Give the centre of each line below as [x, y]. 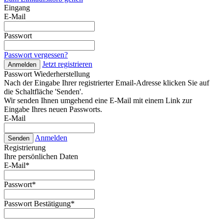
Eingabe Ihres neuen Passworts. [53, 110]
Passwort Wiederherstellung [47, 74]
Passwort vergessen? [36, 55]
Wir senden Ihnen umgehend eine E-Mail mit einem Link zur [98, 101]
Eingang [17, 8]
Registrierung [25, 148]
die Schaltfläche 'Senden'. [43, 92]
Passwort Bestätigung [37, 204]
